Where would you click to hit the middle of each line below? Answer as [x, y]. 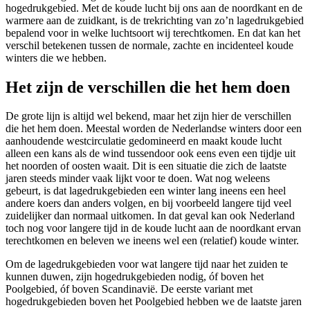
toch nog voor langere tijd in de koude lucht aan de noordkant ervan [153, 228]
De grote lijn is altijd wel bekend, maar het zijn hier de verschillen [148, 116]
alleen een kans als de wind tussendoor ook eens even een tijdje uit [151, 154]
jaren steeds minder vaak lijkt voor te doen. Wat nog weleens [138, 179]
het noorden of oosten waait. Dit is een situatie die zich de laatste [146, 166]
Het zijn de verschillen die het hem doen [148, 87]
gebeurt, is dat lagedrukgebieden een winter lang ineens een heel [146, 191]
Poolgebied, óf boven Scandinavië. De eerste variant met [129, 289]
